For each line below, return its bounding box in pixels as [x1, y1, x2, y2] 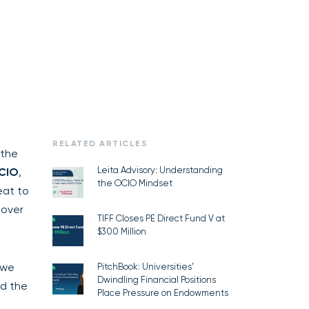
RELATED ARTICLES [52, 139, 148, 149]
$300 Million [97, 226, 146, 237]
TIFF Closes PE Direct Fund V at [97, 213, 225, 224]
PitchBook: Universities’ [97, 261, 194, 272]
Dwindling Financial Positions [97, 275, 216, 286]
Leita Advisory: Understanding [97, 165, 223, 176]
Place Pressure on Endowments [97, 288, 228, 299]
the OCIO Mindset [97, 178, 172, 189]
